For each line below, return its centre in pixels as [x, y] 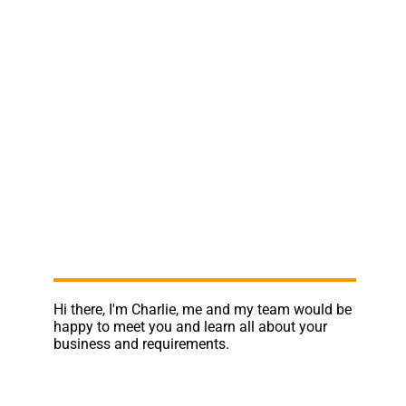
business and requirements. [141, 343]
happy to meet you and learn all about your [190, 326]
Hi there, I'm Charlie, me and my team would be [202, 309]
